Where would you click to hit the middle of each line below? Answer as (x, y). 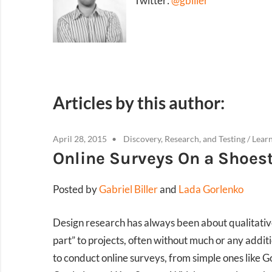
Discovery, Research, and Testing (184, 139)
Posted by (76, 189)
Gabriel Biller (128, 189)
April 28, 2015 (80, 139)
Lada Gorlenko (211, 189)
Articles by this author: (139, 103)
